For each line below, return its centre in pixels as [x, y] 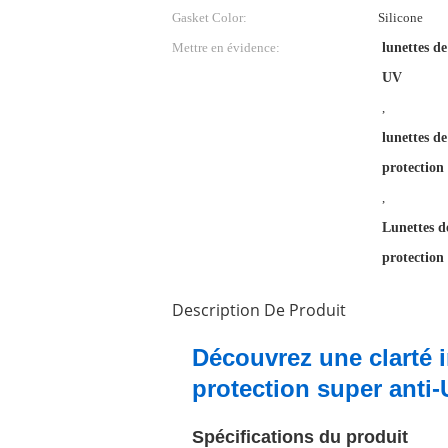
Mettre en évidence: [226, 47]
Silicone [400, 17]
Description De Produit [259, 310]
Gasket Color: [209, 17]
